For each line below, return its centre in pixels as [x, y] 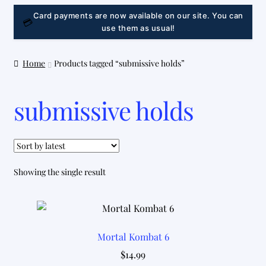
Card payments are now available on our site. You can [138, 16]
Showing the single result [59, 172]
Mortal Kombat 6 [133, 236]
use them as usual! [138, 28]
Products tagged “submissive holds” [120, 64]
